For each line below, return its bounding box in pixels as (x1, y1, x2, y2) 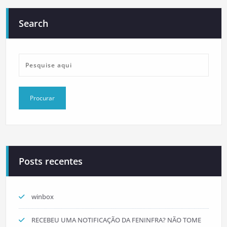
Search (18, 17, 48, 29)
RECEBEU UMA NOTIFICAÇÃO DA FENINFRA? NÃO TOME (31, 215, 201, 224)
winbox (31, 192, 54, 201)
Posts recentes (18, 155, 83, 167)
